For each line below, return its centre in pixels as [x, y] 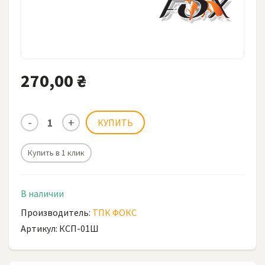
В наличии [42, 193]
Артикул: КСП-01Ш [60, 228]
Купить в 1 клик [56, 153]
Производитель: [56, 212]
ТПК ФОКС [114, 212]
